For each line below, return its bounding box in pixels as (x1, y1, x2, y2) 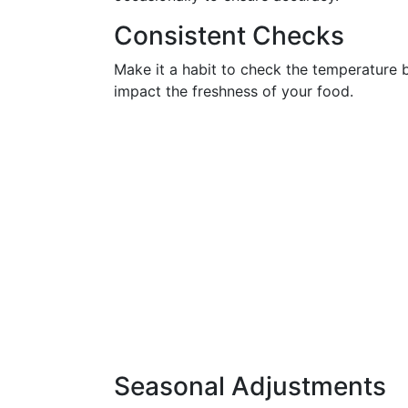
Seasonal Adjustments (114, 371, 386, 402)
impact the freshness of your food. (114, 82, 353, 100)
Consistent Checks (114, 20, 344, 51)
